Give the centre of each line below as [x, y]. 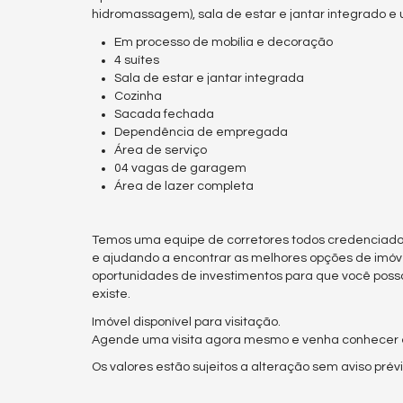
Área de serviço [161, 150]
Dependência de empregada [201, 132]
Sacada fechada [164, 114]
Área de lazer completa [184, 186]
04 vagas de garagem [180, 168]
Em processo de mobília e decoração [224, 42]
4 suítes [137, 60]
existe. [111, 295]
